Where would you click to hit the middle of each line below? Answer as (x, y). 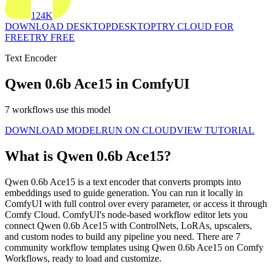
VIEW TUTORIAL (216, 130)
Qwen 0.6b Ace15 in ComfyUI (97, 84)
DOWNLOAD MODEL (53, 130)
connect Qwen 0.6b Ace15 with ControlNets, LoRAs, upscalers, (128, 225)
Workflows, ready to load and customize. (83, 258)
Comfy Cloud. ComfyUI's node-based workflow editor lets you (126, 214)
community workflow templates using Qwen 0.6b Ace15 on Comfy (134, 247)
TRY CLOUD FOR (195, 27)
